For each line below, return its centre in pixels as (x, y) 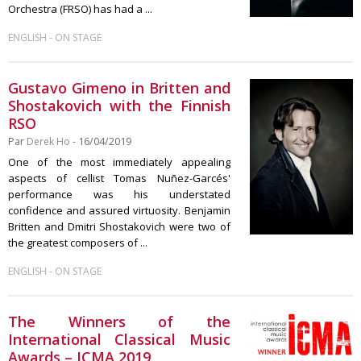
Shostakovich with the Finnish (119, 106)
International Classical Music (119, 339)
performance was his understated (119, 194)
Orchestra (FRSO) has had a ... (80, 9)
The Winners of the (119, 322)
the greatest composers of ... (78, 243)
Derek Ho (48, 141)
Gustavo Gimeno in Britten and (119, 88)
